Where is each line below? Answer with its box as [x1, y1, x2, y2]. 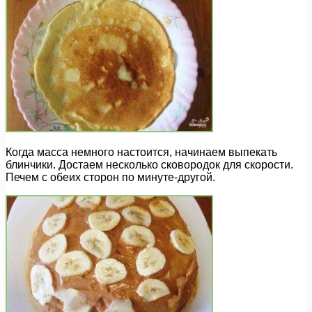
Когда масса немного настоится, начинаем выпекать [6, 146, 277, 159]
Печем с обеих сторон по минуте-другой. [6, 171, 215, 184]
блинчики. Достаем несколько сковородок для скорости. [6, 159, 293, 171]
